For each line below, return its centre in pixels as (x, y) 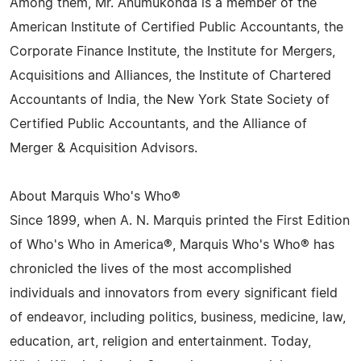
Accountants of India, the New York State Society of (170, 100)
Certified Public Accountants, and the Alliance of (158, 124)
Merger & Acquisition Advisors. (104, 148)
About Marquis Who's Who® (95, 197)
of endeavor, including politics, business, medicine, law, (178, 317)
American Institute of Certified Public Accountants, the (176, 27)
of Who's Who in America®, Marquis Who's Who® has (172, 245)
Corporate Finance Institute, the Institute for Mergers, (172, 52)
